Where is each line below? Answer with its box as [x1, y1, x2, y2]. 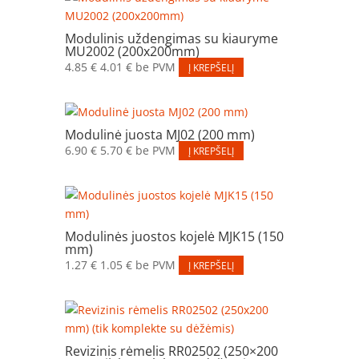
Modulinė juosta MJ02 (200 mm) [64, 125, 255, 143]
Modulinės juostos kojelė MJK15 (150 [64, 227, 284, 245]
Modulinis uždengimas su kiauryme [64, 29, 278, 47]
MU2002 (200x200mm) [64, 42, 200, 60]
